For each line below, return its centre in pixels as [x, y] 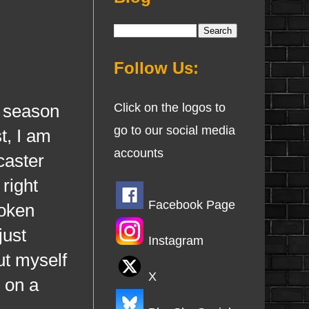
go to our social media [174, 130]
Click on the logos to [169, 108]
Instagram [176, 241]
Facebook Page [191, 205]
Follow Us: [156, 68]
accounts [138, 153]
